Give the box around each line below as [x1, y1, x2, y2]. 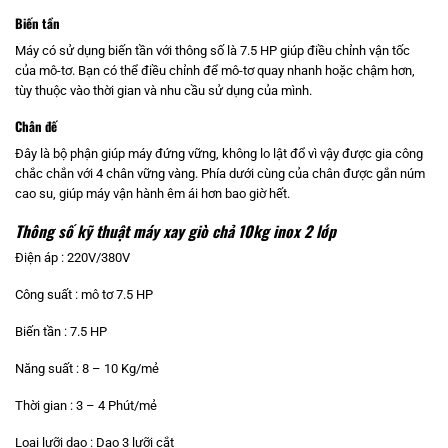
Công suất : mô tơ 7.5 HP [15, 287, 153, 303]
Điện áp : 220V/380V [15, 250, 130, 266]
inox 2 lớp [269, 218, 336, 242]
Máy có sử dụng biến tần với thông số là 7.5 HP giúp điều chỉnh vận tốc [15, 42, 410, 58]
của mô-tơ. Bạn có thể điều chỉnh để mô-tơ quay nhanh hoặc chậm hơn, [15, 62, 415, 78]
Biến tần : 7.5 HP [15, 324, 107, 340]
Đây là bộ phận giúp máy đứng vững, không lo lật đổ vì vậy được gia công [15, 145, 423, 161]
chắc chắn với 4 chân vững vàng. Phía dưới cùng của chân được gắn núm [15, 165, 425, 181]
